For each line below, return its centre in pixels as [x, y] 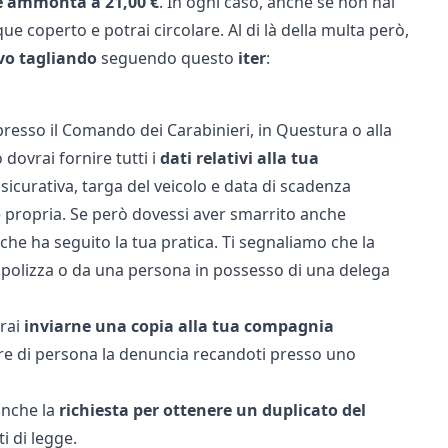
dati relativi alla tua [239, 158]
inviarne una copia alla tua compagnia [178, 326]
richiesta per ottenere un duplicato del [212, 410]
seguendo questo [167, 58]
